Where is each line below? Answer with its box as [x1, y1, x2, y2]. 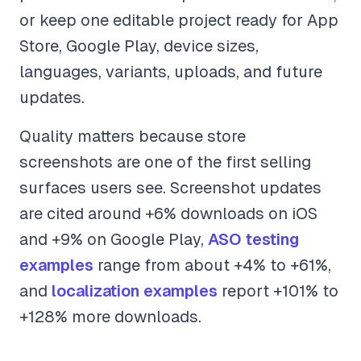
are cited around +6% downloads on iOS [19, 205, 317, 223]
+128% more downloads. [19, 308, 201, 326]
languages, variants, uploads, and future [19, 63, 322, 81]
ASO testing [208, 230, 299, 249]
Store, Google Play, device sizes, [19, 37, 259, 56]
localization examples [52, 282, 218, 301]
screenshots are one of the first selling [19, 153, 311, 172]
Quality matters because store [19, 127, 246, 146]
